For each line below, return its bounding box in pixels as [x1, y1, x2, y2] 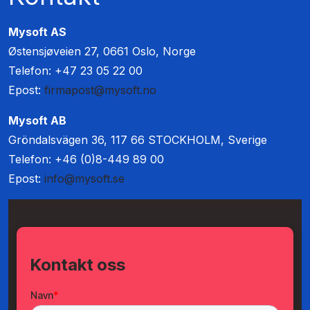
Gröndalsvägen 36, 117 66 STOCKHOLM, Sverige [8, 133, 267, 147]
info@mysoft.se [44, 172, 125, 186]
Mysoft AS [8, 25, 66, 39]
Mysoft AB [8, 113, 66, 128]
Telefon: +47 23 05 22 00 [8, 64, 143, 78]
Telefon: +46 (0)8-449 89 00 [8, 152, 164, 167]
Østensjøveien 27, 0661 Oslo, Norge [8, 44, 196, 59]
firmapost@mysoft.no [44, 83, 156, 98]
